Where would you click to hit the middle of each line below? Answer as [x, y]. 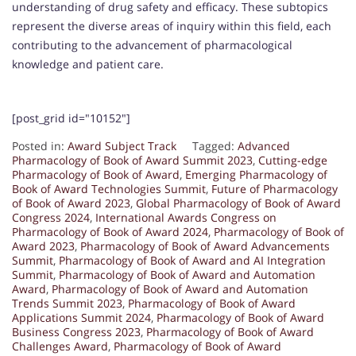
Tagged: [215, 146]
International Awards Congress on [186, 217]
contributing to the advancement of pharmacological [152, 45]
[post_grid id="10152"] [71, 118]
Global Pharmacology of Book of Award [238, 203]
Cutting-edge [293, 160]
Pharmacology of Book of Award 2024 [110, 232]
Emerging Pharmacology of [256, 174]
